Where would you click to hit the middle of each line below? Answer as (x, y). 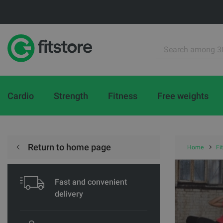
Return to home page (68, 147)
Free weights (183, 96)
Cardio (21, 96)
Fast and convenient (91, 182)
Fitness (123, 96)
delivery (69, 194)
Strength (71, 96)
